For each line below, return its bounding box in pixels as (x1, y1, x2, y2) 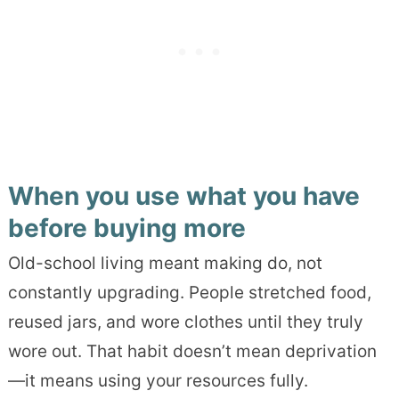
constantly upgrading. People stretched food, (7, 282, 371, 304)
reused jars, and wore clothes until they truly (7, 312, 363, 333)
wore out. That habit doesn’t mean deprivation (7, 341, 377, 362)
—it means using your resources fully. (7, 370, 308, 392)
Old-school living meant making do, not (7, 253, 322, 274)
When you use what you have (7, 181, 360, 212)
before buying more (7, 213, 246, 244)
